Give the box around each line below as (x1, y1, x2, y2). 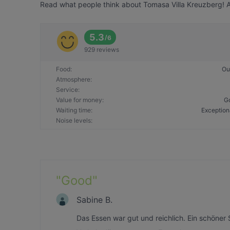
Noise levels (56, 117, 91, 124)
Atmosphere (56, 75, 90, 83)
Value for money (56, 96, 102, 104)
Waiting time (56, 106, 91, 114)
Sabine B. (76, 194, 112, 205)
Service (56, 86, 78, 93)
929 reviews (84, 46, 119, 53)
